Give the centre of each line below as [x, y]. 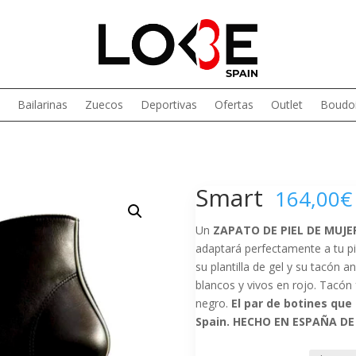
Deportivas [169, 104]
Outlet [287, 104]
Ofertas [234, 104]
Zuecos [104, 104]
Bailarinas [43, 104]
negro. [213, 303]
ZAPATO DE [245, 230]
